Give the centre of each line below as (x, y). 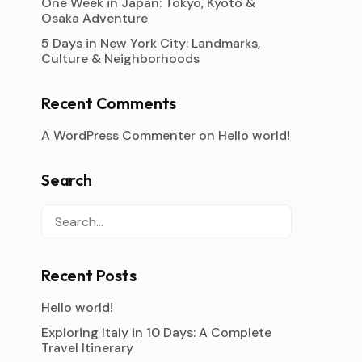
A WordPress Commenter (118, 135)
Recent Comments (109, 103)
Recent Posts (89, 275)
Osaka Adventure (95, 18)
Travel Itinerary (87, 348)
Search (67, 180)
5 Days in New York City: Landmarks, (151, 43)
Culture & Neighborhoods (120, 59)
